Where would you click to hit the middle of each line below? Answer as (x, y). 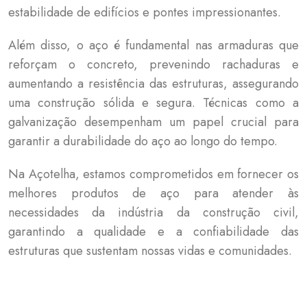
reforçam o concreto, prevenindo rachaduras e (153, 64)
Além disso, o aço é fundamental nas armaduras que (153, 45)
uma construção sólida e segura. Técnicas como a (153, 103)
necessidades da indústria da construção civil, (153, 212)
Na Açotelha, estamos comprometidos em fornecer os (153, 174)
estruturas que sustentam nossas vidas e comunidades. (150, 251)
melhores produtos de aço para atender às (153, 193)
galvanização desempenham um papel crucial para (153, 122)
